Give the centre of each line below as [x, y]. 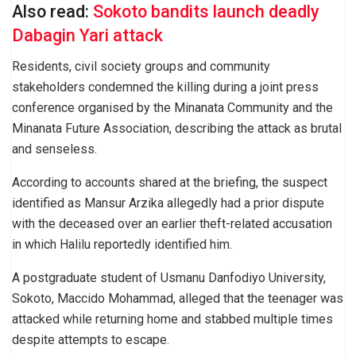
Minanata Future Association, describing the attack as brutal [177, 128]
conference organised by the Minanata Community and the [172, 107]
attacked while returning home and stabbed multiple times [172, 319]
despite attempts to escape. [91, 339]
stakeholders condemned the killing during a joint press [165, 87]
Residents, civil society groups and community [141, 66]
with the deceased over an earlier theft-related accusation [172, 223]
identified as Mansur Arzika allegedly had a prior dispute [168, 203]
